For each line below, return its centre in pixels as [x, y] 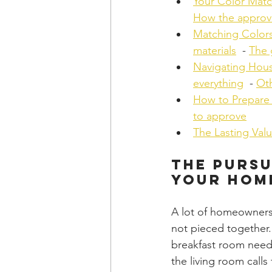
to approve [220, 116]
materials [215, 50]
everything [218, 83]
